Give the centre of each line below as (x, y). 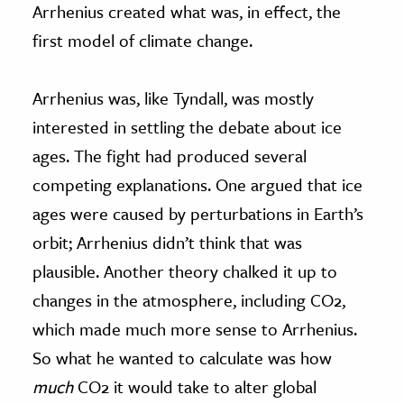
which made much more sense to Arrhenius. (195, 329)
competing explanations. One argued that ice (197, 185)
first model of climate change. (142, 41)
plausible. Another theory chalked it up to (185, 271)
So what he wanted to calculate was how (182, 358)
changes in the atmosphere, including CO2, (189, 300)
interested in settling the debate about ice (187, 127)
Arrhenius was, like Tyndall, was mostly (173, 98)
